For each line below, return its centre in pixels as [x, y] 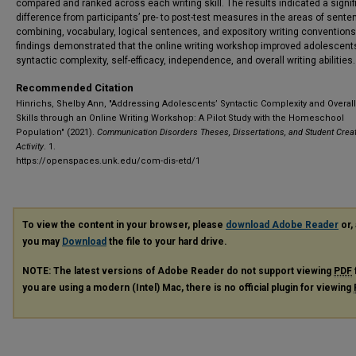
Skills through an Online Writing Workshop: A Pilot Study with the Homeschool [180, 118]
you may [42, 242]
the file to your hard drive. [167, 242]
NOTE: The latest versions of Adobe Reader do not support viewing [178, 271]
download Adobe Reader [282, 225]
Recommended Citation [75, 88]
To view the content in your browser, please [124, 225]
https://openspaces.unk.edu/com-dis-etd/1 [108, 161]
